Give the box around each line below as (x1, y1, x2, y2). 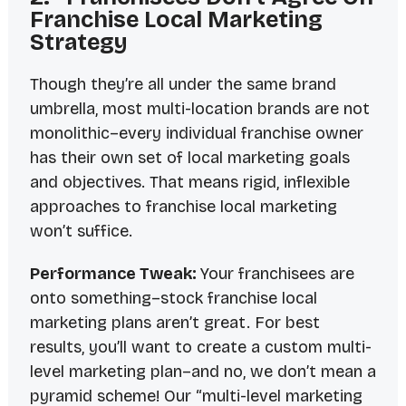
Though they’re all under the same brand (29, 74, 336, 95)
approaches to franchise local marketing (29, 197, 337, 217)
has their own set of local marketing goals (29, 148, 350, 169)
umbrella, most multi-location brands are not (29, 99, 370, 120)
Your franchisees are (199, 264, 354, 285)
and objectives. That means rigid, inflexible (29, 172, 350, 193)
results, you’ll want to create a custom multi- (29, 337, 372, 358)
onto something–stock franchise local (29, 288, 317, 309)
